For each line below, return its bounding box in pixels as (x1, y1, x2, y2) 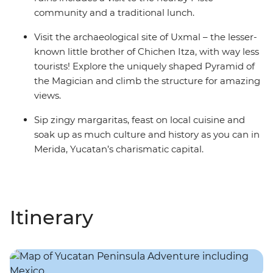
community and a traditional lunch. (34, 7, 194, 19)
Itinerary (10, 205, 93, 230)
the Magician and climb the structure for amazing (34, 75, 260, 87)
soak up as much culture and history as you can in (34, 129, 260, 141)
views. (34, 90, 61, 102)
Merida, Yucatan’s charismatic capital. (34, 143, 204, 155)
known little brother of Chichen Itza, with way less (34, 46, 259, 58)
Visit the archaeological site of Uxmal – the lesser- (34, 31, 257, 43)
